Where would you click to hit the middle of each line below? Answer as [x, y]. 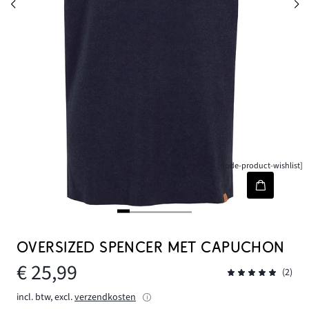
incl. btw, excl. [44, 297]
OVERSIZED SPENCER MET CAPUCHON [151, 248]
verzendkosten [105, 297]
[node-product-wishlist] [260, 166]
